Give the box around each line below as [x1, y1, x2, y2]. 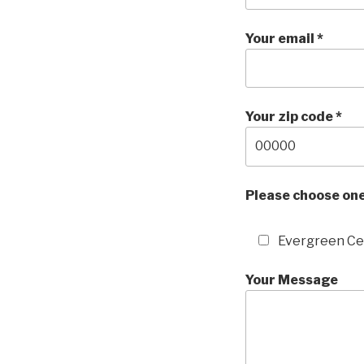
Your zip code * [245, 109, 342, 125]
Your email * [245, 30, 323, 46]
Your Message [245, 271, 338, 288]
